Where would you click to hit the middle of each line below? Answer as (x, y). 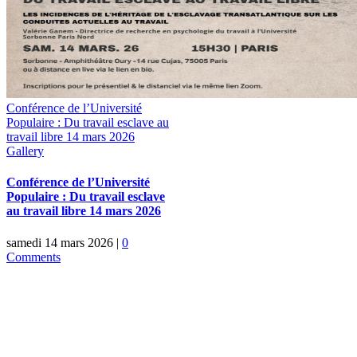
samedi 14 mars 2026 (60, 242)
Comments (33, 257)
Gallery (25, 151)
